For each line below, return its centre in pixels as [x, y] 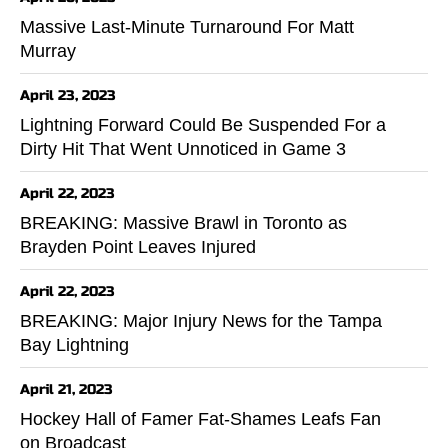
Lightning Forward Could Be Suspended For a [203, 124]
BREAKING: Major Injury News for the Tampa [201, 320]
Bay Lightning [74, 344]
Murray [48, 50]
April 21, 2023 [66, 389]
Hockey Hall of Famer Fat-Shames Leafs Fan [200, 418]
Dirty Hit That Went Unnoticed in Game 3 [183, 148]
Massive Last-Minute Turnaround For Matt [187, 26]
